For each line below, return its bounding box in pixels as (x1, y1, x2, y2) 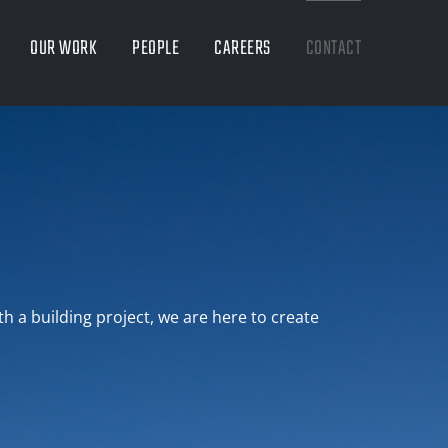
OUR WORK (30, 32, 97, 64)
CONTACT (305, 32, 361, 64)
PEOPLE (132, 32, 179, 64)
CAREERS (214, 32, 271, 64)
